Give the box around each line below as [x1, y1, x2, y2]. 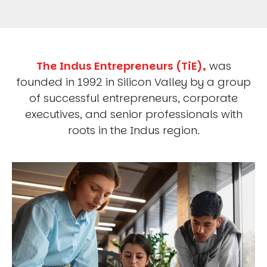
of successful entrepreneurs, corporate [29, 91, 238, 106]
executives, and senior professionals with [24, 107, 243, 122]
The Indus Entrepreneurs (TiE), [36, 58, 206, 74]
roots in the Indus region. [67, 123, 200, 138]
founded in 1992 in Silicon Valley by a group [16, 74, 251, 90]
